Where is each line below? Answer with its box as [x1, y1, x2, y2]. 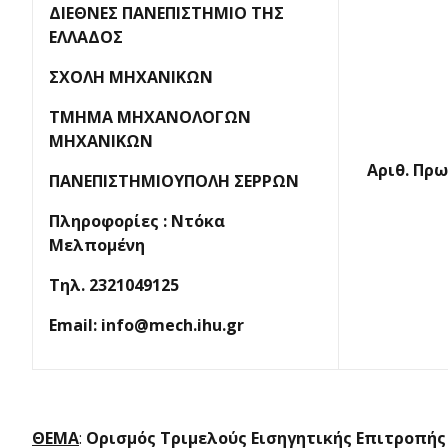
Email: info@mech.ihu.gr [49, 314, 244, 336]
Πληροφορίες [49, 210, 163, 232]
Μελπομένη [49, 234, 145, 256]
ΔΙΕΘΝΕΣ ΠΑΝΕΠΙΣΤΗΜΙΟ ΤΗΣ [49, 2, 284, 24]
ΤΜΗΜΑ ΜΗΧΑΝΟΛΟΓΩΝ [49, 106, 251, 128]
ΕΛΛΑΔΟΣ [49, 26, 123, 48]
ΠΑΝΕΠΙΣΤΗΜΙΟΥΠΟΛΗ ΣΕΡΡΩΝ [49, 170, 299, 192]
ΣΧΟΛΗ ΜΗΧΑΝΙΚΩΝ [49, 66, 213, 88]
